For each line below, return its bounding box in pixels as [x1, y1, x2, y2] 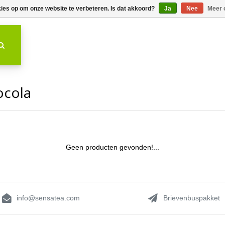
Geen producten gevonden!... [66, 143, 159, 151]
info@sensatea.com [17, 194, 80, 202]
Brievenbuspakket [163, 194, 220, 202]
